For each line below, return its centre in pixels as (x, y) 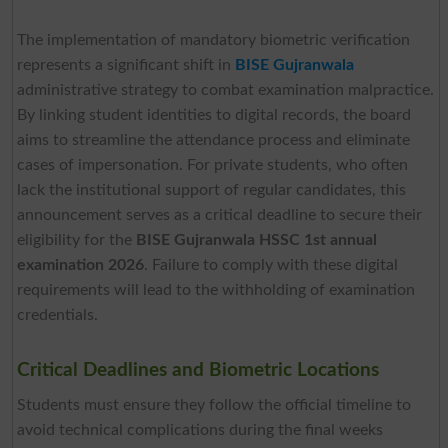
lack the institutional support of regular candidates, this (211, 190)
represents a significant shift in (125, 65)
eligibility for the (76, 240)
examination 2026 (80, 265)
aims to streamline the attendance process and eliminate (213, 140)
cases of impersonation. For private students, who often (212, 165)
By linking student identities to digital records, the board (213, 115)
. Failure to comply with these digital (270, 265)
